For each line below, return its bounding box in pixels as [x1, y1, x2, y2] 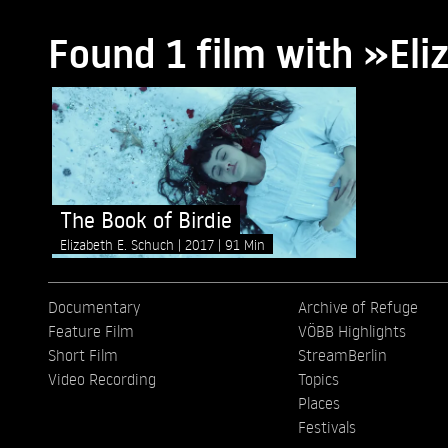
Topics [297, 369, 339, 390]
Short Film [48, 345, 118, 366]
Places [297, 393, 340, 414]
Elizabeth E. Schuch [60, 236, 178, 254]
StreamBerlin [297, 345, 387, 366]
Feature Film [48, 321, 134, 342]
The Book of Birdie [60, 205, 232, 235]
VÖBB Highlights [297, 321, 406, 342]
